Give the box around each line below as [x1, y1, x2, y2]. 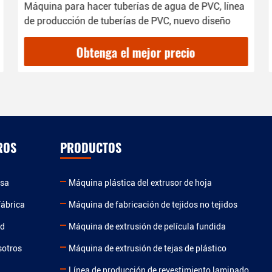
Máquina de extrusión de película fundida [68, 222, 226, 231]
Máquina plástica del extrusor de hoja [68, 178, 212, 188]
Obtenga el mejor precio [76, 43, 195, 62]
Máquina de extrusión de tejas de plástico [68, 243, 226, 253]
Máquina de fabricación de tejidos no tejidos [68, 200, 237, 209]
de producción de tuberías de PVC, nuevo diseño [24, 15, 231, 27]
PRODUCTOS [59, 138, 121, 157]
